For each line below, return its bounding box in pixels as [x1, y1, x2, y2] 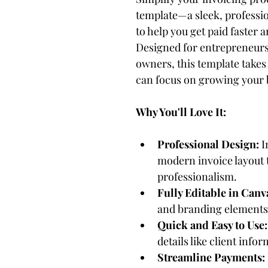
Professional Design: [157, 136, 259, 151]
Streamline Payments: [157, 249, 265, 264]
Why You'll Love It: [136, 104, 226, 119]
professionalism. [157, 169, 237, 184]
